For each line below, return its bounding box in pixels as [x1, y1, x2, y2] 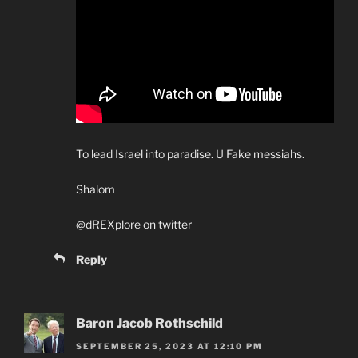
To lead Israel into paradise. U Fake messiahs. [76, 147, 304, 161]
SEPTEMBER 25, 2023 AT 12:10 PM [76, 340, 263, 351]
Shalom [76, 182, 115, 197]
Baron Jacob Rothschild [76, 316, 223, 332]
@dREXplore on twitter [76, 217, 192, 232]
